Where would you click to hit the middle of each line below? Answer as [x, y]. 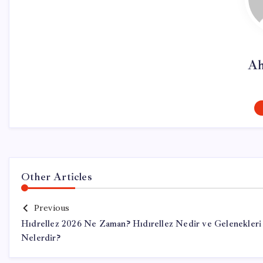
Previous [52, 208]
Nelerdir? [41, 238]
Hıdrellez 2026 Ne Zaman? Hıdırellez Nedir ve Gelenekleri [141, 224]
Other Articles [57, 177]
